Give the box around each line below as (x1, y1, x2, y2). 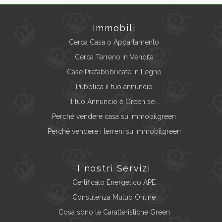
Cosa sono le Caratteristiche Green (58, 208, 170, 217)
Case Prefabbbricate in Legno (66, 68, 162, 76)
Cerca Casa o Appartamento (69, 38, 159, 47)
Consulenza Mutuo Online (72, 193, 156, 202)
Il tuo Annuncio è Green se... (69, 98, 159, 106)
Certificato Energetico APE (72, 178, 156, 187)
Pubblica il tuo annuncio (75, 83, 153, 91)
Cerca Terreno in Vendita (74, 53, 154, 61)
